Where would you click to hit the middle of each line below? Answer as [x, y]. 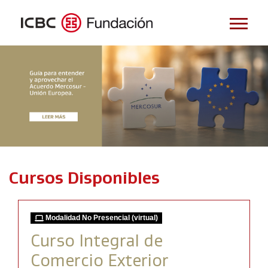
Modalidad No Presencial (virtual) [101, 218]
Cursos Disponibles [84, 178]
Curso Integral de [97, 241]
